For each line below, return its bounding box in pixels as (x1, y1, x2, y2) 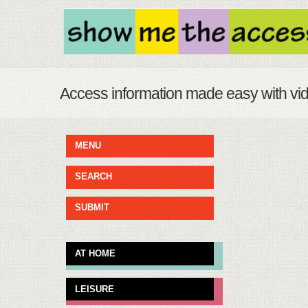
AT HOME (75, 247, 116, 258)
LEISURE (75, 283, 115, 294)
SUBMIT (75, 202, 110, 213)
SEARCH (75, 171, 113, 182)
